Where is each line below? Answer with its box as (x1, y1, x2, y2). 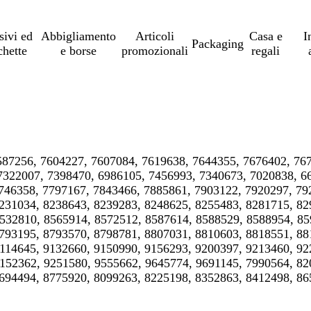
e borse (60, 44, 97, 58)
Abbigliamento (41, 29, 117, 43)
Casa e (249, 29, 283, 43)
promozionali (121, 44, 188, 58)
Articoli (135, 29, 174, 43)
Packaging (191, 36, 244, 51)
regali (251, 44, 280, 58)
